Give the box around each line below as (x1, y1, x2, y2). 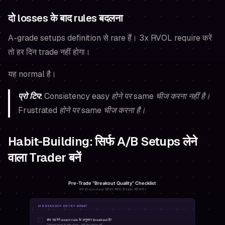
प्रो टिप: (18, 90, 42, 101)
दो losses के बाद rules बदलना (8, 11, 123, 25)
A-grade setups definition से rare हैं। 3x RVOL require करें (8, 32, 212, 43)
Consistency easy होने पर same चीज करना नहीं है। (42, 90, 210, 101)
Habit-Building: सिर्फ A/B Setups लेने (8, 133, 197, 149)
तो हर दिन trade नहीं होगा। (8, 46, 90, 57)
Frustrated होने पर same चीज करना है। (18, 104, 146, 116)
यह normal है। (8, 68, 56, 79)
